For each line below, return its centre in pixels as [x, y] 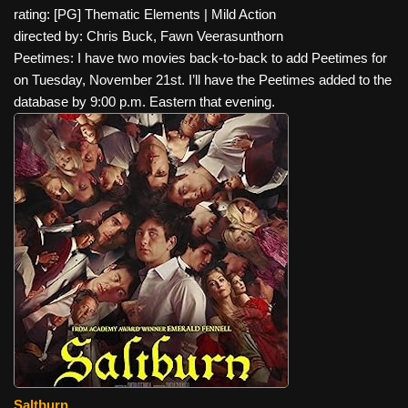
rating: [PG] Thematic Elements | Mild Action [145, 14]
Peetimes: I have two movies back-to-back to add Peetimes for [200, 57]
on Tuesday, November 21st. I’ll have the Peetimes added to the [203, 79]
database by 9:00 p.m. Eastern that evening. [144, 101]
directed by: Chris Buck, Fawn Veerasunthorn [148, 36]
